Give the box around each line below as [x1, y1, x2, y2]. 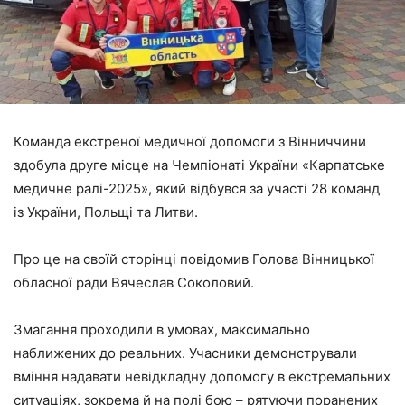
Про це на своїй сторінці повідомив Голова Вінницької [14, 250, 374, 268]
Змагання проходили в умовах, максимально [14, 320, 310, 338]
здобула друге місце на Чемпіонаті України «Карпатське [14, 155, 385, 174]
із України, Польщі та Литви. [14, 202, 198, 221]
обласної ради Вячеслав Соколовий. [14, 273, 254, 291]
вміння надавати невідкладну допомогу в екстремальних [14, 367, 391, 385]
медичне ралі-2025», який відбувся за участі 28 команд [14, 179, 380, 197]
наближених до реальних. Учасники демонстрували [14, 344, 357, 362]
